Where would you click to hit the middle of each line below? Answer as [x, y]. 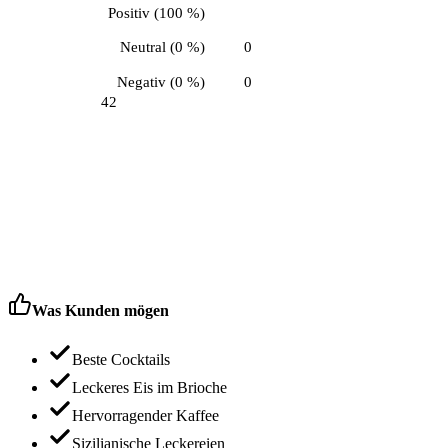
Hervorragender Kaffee [145, 416]
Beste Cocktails [121, 360]
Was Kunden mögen [100, 311]
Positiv [128, 12]
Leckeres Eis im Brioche [149, 388]
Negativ [141, 81]
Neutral [142, 47]
